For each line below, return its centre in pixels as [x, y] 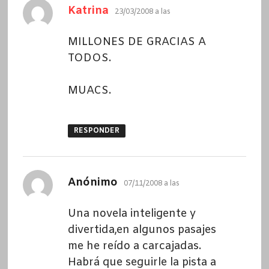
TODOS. [89, 58]
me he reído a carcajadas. [134, 246]
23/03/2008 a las [142, 12]
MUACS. [89, 90]
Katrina [88, 11]
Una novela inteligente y [131, 213]
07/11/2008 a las [151, 183]
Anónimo [92, 182]
